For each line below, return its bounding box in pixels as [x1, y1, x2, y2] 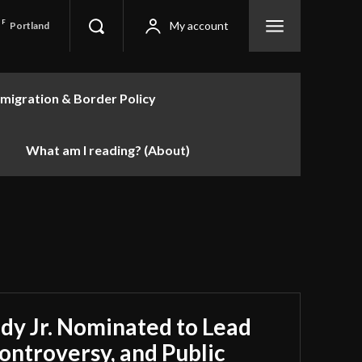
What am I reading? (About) [26, 142, 190, 158]
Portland [10, 19, 50, 32]
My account [170, 19, 229, 32]
